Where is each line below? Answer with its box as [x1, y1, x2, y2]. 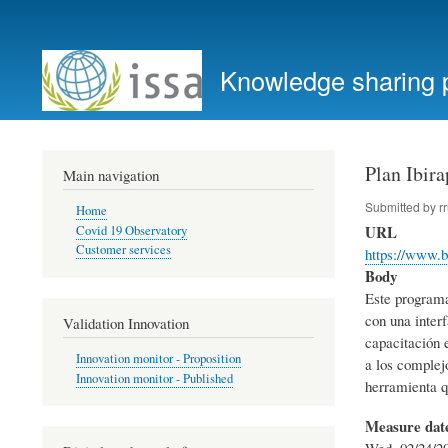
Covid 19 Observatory [75, 221, 187, 239]
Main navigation [63, 164, 159, 185]
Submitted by [364, 197, 439, 215]
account [27, 40, 83, 63]
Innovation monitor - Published [75, 369, 233, 387]
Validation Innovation [63, 312, 189, 333]
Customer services [75, 241, 171, 259]
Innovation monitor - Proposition [75, 350, 241, 368]
